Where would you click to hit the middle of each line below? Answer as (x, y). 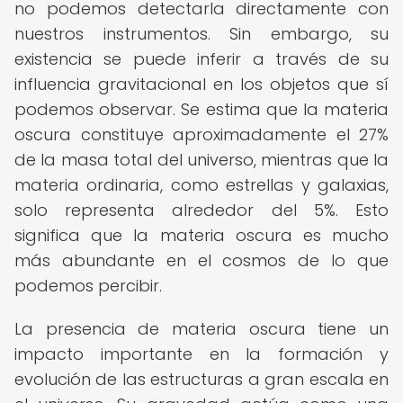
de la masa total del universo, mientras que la (201, 160)
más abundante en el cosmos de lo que (201, 260)
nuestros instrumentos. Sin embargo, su (201, 34)
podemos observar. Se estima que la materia (201, 109)
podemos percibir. (88, 286)
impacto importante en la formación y (201, 354)
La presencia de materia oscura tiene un (201, 329)
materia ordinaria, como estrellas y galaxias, (201, 185)
